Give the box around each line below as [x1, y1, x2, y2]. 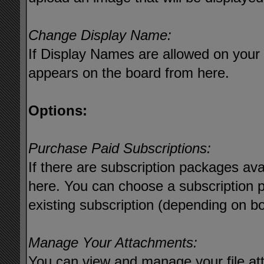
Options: [28, 103, 88, 118]
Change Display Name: [28, 27, 172, 43]
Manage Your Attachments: [28, 235, 198, 250]
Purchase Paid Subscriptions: [28, 140, 212, 156]
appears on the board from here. [28, 65, 230, 81]
